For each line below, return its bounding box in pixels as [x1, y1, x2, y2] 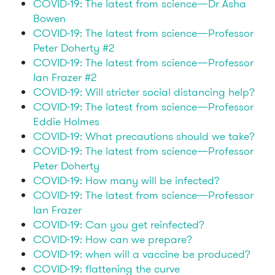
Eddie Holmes [33, 114, 99, 129]
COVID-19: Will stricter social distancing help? [33, 85, 255, 99]
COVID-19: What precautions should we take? [33, 129, 255, 144]
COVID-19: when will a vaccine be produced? [33, 247, 250, 261]
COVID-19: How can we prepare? [33, 232, 192, 247]
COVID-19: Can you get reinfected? [33, 217, 204, 232]
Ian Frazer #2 [33, 70, 96, 85]
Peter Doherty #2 [33, 41, 114, 55]
